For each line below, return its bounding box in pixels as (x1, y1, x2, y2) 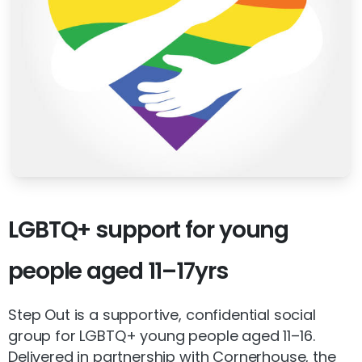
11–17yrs (147, 255, 228, 288)
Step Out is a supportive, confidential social (8, 305, 316, 326)
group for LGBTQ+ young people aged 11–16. (8, 326, 315, 347)
